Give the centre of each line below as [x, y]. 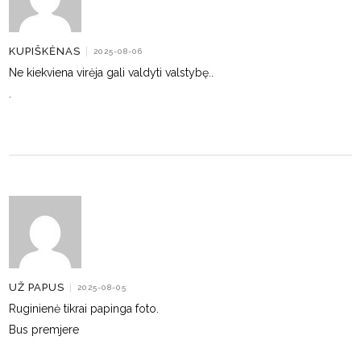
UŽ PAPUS [37, 287]
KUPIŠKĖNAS [45, 51]
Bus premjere [44, 330]
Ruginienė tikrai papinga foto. [84, 309]
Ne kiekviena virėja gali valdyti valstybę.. [112, 73]
